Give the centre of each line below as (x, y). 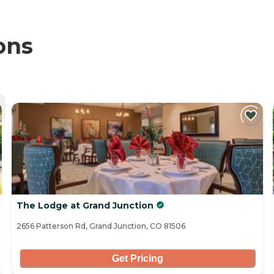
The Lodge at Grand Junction (85, 206)
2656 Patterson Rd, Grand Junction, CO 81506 (101, 226)
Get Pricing (137, 258)
